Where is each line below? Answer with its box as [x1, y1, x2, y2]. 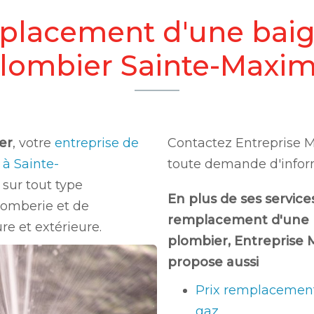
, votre [13, 135, 55, 151]
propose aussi [168, 254, 259, 270]
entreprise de [55, 135, 139, 151]
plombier [168, 233, 228, 249]
